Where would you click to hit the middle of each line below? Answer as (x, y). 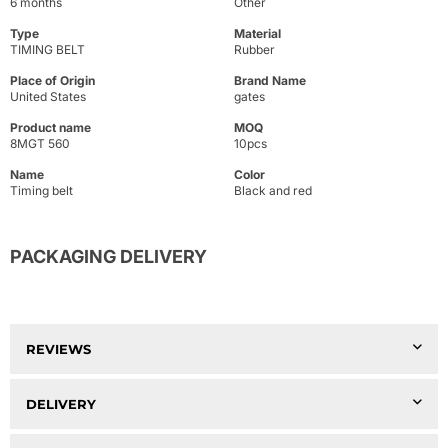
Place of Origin (52, 81)
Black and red (273, 191)
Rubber (254, 50)
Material (257, 34)
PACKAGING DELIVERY (108, 257)
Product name (50, 128)
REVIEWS (58, 349)
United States (48, 97)
